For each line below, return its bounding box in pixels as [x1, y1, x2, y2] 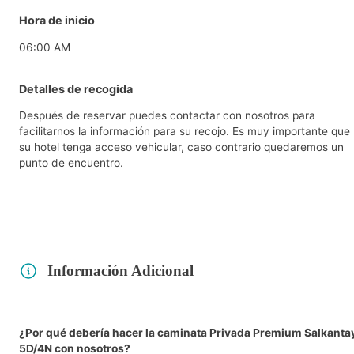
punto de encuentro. [19, 156, 123, 170]
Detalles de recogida [19, 81, 133, 96]
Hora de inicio [19, 13, 95, 27]
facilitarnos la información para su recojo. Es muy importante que [19, 125, 350, 138]
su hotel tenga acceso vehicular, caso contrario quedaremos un [19, 141, 344, 154]
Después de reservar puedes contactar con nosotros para [19, 109, 315, 122]
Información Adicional [47, 262, 194, 280]
